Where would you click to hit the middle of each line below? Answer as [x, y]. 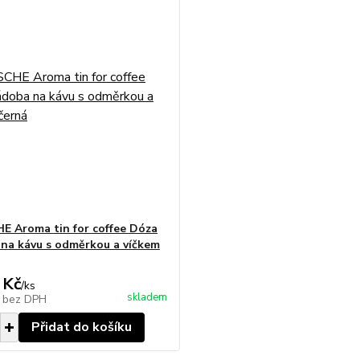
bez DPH [24, 299]
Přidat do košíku [81, 327]
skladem [147, 297]
